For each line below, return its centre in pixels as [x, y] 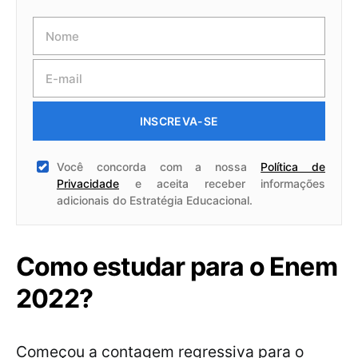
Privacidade [88, 184]
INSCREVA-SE [179, 121]
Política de [293, 167]
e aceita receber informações [222, 184]
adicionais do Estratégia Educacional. [155, 201]
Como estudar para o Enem [177, 267]
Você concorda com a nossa [159, 167]
